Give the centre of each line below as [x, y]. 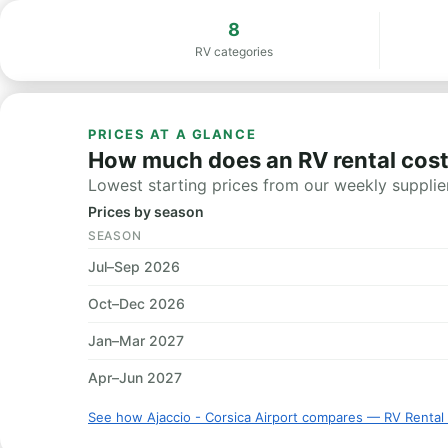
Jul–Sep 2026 [134, 266]
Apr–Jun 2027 [135, 377]
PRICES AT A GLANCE [172, 134]
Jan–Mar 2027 [136, 340]
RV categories [233, 51]
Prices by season [146, 211]
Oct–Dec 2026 [136, 303]
